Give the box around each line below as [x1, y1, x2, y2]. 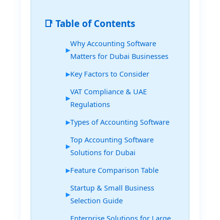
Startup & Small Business [70, 183, 155, 193]
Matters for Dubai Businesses [70, 51, 169, 61]
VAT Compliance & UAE [70, 86, 147, 97]
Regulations [70, 99, 110, 110]
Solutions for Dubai [70, 147, 136, 158]
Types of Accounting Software [70, 117, 170, 127]
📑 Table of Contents [44, 17, 136, 30]
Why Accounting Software [70, 38, 157, 49]
